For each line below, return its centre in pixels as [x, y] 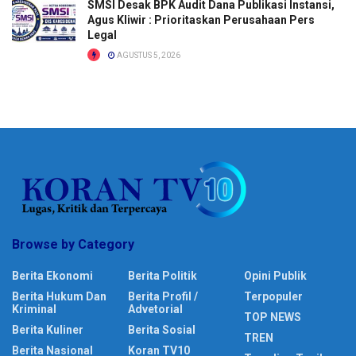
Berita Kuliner [48, 329]
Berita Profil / [163, 296]
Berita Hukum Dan [59, 296]
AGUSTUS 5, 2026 [148, 55]
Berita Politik [163, 275]
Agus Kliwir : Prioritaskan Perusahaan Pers [201, 19]
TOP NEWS [273, 317]
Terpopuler [273, 296]
